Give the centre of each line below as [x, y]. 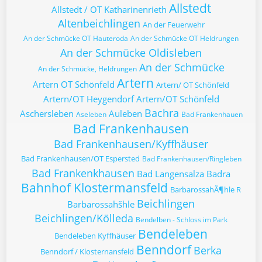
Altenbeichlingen [99, 23]
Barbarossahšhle [101, 204]
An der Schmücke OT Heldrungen [185, 38]
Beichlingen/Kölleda [84, 218]
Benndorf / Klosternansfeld [87, 251]
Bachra [161, 113]
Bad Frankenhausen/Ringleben [192, 159]
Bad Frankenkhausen [83, 173]
